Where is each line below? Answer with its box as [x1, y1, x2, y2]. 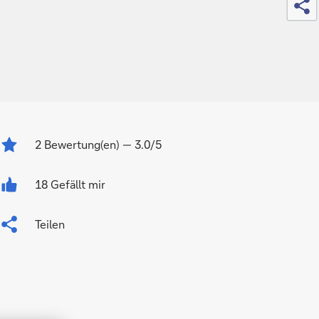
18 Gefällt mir [35, 177, 106, 192]
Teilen [35, 216, 66, 231]
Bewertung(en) [41, 137, 123, 152]
